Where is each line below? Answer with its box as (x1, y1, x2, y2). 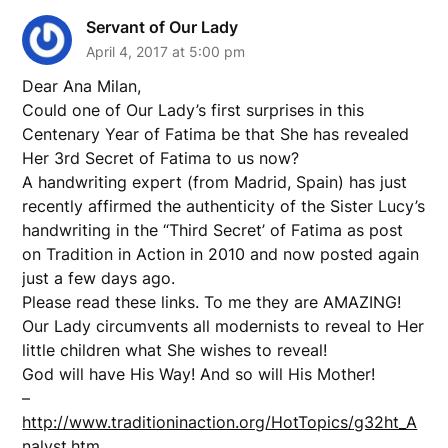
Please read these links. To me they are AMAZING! (22, 291, 402, 312)
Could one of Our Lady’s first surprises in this (22, 99, 365, 120)
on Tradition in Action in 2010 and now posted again (22, 243, 420, 264)
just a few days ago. (22, 267, 176, 288)
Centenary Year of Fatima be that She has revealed (22, 123, 410, 144)
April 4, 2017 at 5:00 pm (86, 42, 246, 60)
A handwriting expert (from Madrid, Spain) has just (22, 171, 408, 192)
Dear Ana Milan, (22, 75, 142, 96)
